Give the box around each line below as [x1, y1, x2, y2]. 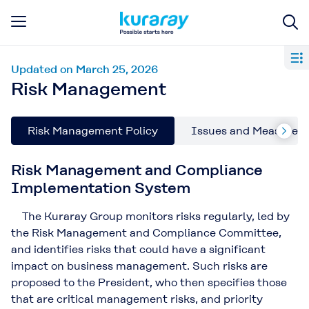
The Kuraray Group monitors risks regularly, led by [11, 210, 290, 223]
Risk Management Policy [28, 124, 158, 137]
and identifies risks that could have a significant [11, 243, 266, 256]
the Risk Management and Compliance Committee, [11, 226, 281, 239]
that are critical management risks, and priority [11, 292, 263, 306]
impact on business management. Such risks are [11, 259, 268, 272]
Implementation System [11, 179, 190, 197]
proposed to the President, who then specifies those [11, 276, 287, 289]
